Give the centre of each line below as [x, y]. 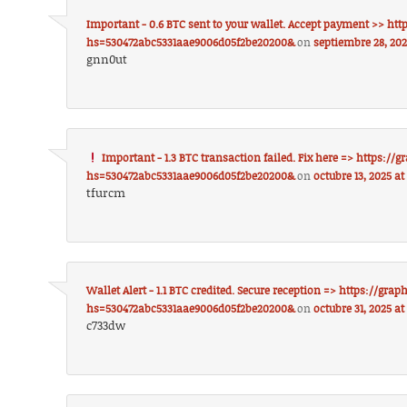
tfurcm [106, 194]
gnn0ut [107, 61]
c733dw [106, 327]
